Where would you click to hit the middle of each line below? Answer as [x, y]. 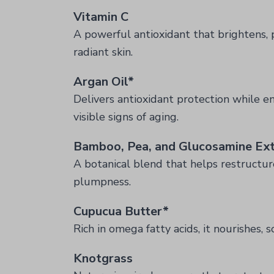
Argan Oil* [104, 82]
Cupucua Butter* [121, 211]
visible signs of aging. [126, 117]
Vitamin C [101, 17]
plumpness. [102, 182]
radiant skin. [103, 52]
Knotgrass [103, 258]
